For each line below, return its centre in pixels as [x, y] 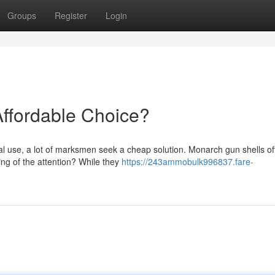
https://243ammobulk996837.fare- [188, 161]
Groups [22, 15]
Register [71, 15]
